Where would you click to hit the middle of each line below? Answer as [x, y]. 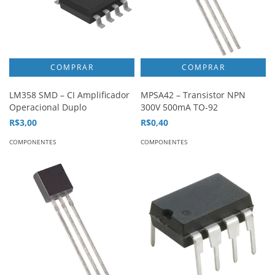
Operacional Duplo [48, 107]
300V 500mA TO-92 [179, 107]
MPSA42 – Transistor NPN [193, 95]
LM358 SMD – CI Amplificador [69, 95]
